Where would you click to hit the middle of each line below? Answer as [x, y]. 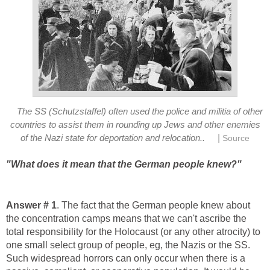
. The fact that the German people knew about [153, 205]
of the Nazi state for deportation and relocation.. [113, 138]
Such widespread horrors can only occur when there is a [126, 258]
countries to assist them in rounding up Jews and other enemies [135, 124]
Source [236, 138]
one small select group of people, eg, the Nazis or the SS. [128, 245]
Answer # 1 [31, 205]
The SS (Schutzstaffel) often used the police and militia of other [140, 111]
